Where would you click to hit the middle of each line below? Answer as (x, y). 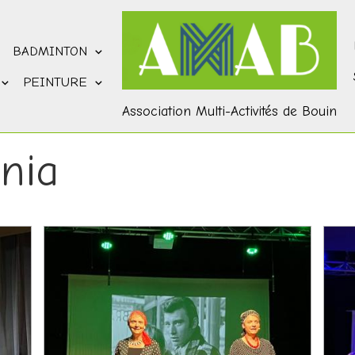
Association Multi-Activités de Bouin (229, 111)
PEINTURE (57, 82)
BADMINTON (52, 51)
